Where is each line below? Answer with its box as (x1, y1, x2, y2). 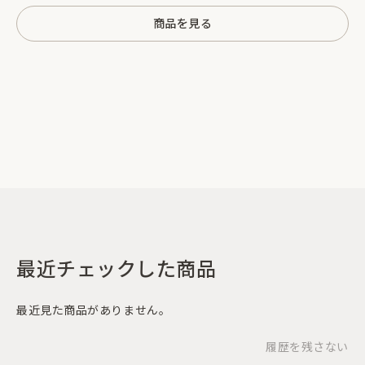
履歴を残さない (266, 337, 349, 354)
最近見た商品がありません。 (16, 301, 171, 318)
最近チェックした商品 (16, 253, 217, 282)
